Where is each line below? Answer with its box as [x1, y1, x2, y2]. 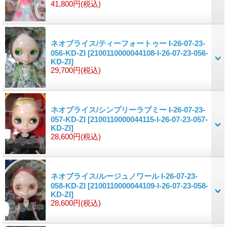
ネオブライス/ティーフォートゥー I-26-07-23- [51, 39, 205, 48]
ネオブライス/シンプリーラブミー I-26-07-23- [51, 105, 205, 114]
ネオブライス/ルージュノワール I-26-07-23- [51, 171, 198, 180]
